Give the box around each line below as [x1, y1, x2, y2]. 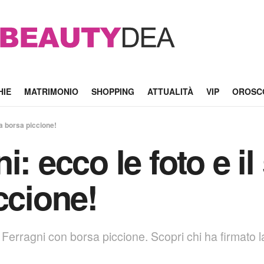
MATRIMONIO [24, 85, 78, 97]
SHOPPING [91, 85, 134, 97]
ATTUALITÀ [147, 85, 193, 97]
